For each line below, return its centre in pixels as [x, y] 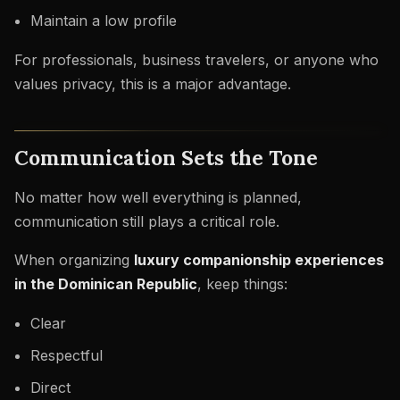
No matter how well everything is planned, [158, 197]
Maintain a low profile [103, 21]
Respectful [66, 355]
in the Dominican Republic [106, 284]
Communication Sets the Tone [166, 157]
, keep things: [242, 284]
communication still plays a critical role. [147, 221]
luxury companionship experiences [259, 260]
